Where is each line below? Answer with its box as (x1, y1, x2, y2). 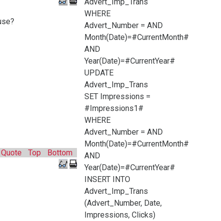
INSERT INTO (84, 175, 130, 184)
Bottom (47, 148, 73, 157)
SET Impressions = (84, 92, 150, 101)
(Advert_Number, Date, (84, 198, 162, 208)
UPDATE (84, 68, 113, 77)
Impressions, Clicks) (84, 210, 155, 220)
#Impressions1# (84, 104, 144, 113)
